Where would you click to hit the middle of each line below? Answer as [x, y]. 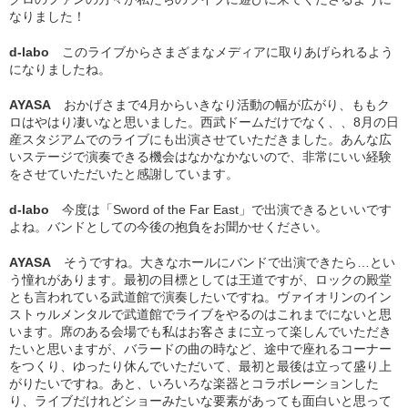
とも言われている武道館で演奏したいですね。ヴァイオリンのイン [200, 297]
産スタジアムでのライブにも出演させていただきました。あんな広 [200, 140]
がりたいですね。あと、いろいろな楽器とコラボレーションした [194, 384]
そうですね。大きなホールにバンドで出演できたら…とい [229, 263]
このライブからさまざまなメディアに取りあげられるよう [228, 52]
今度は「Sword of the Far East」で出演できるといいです [227, 210]
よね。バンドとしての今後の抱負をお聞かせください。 [168, 227]
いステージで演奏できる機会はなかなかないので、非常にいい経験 [200, 157]
